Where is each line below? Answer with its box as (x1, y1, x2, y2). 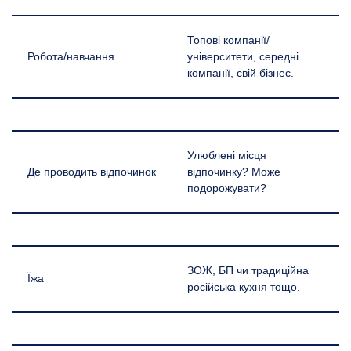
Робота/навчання (27, 50, 114, 63)
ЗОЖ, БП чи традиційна (187, 264, 309, 277)
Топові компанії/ (187, 34, 270, 46)
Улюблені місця (187, 149, 266, 161)
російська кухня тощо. (187, 280, 300, 293)
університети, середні (187, 50, 299, 63)
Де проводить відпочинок (27, 165, 156, 178)
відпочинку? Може (187, 165, 280, 178)
